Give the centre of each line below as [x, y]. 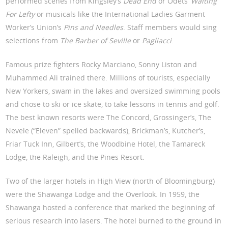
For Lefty [21, 14]
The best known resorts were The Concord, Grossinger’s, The [109, 118]
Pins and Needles [94, 27]
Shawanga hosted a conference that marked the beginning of [110, 208]
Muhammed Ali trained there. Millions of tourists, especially [108, 78]
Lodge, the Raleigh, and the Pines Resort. [75, 157]
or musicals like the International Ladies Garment [121, 14]
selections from [33, 41]
